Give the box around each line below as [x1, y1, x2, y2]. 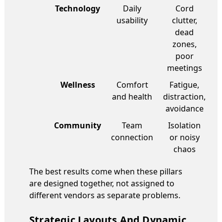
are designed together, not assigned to [29, 177, 174, 189]
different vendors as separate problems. [29, 189, 180, 201]
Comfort [116, 79, 148, 90]
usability [116, 14, 148, 26]
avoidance [165, 103, 204, 114]
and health [112, 91, 152, 102]
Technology [55, 2, 100, 14]
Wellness [60, 79, 95, 90]
